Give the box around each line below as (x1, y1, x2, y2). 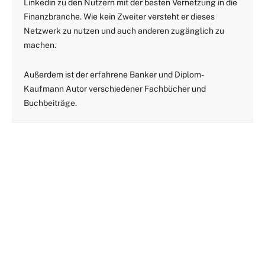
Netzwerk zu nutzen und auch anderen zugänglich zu (24, 26, 224, 36)
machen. (24, 40, 56, 50)
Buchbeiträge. (24, 98, 77, 108)
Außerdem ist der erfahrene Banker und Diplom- (24, 70, 204, 80)
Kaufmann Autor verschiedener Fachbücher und (24, 84, 206, 94)
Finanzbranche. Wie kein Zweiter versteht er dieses (24, 12, 215, 22)
